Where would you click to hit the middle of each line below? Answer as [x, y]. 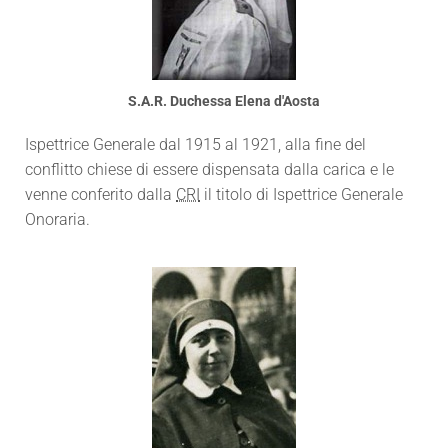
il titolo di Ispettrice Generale [301, 194]
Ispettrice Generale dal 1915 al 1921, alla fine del [195, 144]
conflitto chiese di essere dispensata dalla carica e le [209, 169]
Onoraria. [57, 219]
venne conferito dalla [100, 194]
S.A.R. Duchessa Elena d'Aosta [224, 101]
